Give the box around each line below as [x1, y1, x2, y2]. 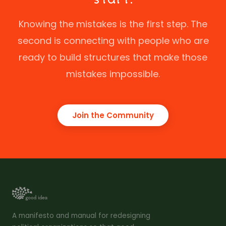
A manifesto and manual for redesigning [12, 210, 150, 220]
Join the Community [72, 110, 154, 121]
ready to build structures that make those [19, 51, 207, 64]
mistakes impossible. [66, 68, 160, 80]
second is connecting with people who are [17, 34, 209, 47]
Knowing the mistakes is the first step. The [19, 18, 207, 30]
